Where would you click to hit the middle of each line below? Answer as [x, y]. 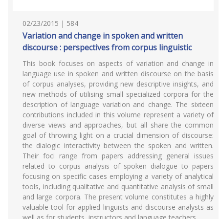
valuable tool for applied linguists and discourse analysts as [118, 207]
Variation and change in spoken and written [103, 36]
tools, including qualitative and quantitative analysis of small [118, 186]
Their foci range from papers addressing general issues [118, 156]
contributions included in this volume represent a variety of [118, 115]
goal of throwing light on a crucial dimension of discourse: [118, 135]
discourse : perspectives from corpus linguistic [107, 47]
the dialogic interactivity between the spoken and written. [118, 145]
